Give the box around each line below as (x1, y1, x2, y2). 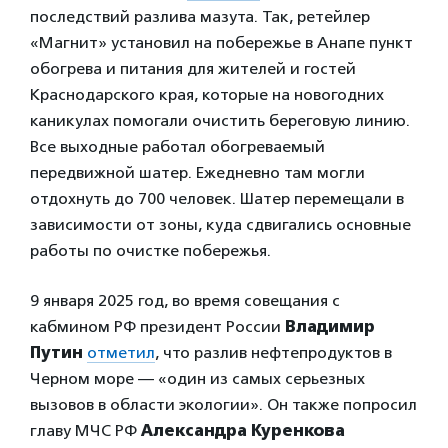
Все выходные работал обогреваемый (30, 137, 325, 156)
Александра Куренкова (141, 421, 345, 440)
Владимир (285, 317, 375, 336)
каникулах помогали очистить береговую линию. (30, 111, 410, 130)
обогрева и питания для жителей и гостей (30, 59, 356, 78)
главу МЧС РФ (30, 421, 141, 440)
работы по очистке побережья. (30, 241, 271, 260)
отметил (87, 343, 155, 362)
